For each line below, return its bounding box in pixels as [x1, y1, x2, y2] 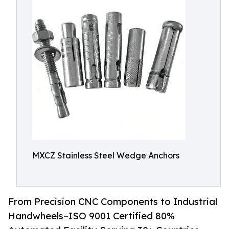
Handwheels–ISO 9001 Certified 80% [8, 210, 175, 222]
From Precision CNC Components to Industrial [8, 196, 217, 208]
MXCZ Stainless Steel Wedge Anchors [32, 150, 179, 161]
